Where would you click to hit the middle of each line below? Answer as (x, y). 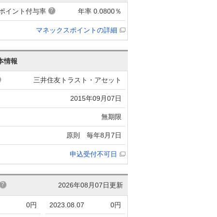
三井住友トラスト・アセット (77, 80)
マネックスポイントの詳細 (77, 30)
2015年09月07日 (96, 98)
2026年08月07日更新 (91, 185)
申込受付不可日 (93, 154)
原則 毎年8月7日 (94, 135)
